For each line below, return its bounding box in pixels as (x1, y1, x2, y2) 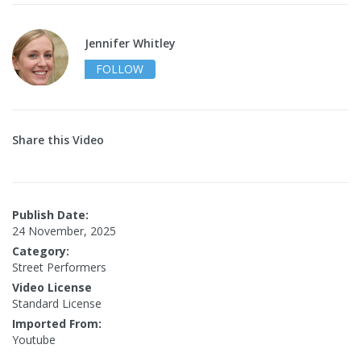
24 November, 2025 (12, 223, 116, 239)
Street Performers (12, 259, 106, 276)
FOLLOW (96, 61, 143, 77)
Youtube (12, 332, 56, 348)
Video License (12, 280, 92, 296)
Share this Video (12, 132, 104, 148)
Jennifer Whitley (85, 35, 176, 52)
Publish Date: (12, 207, 89, 223)
